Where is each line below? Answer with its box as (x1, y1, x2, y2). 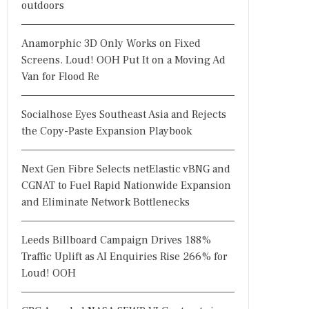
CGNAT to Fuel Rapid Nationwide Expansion (21, 179, 231, 192)
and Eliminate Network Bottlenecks (21, 195, 190, 209)
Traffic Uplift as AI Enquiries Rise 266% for (21, 250, 228, 263)
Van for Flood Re (21, 70, 99, 83)
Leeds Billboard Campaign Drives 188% (21, 233, 211, 247)
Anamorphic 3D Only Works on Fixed (21, 37, 201, 50)
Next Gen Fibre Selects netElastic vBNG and (21, 162, 230, 176)
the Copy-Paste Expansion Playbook (21, 124, 192, 138)
